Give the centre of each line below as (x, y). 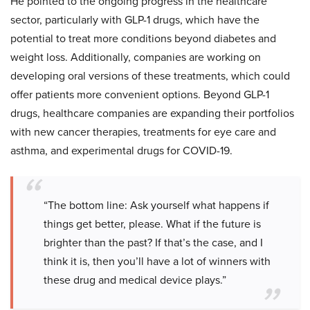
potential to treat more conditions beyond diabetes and (143, 38)
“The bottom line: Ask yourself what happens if (156, 205)
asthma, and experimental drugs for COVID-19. (121, 151)
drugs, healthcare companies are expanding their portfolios (152, 113)
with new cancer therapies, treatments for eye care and (143, 132)
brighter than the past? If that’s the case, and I (153, 243)
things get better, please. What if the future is (152, 224)
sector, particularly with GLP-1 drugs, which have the (135, 20)
